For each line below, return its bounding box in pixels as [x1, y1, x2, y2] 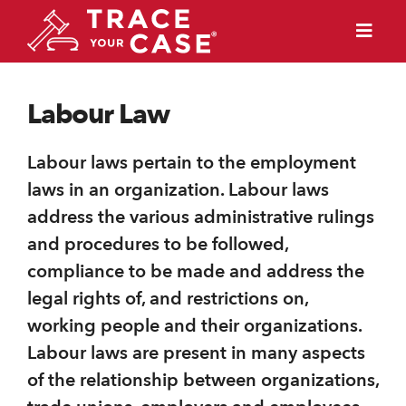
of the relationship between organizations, [27, 368, 379, 393]
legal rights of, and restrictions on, [27, 286, 308, 312]
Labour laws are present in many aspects [27, 341, 365, 366]
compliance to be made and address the [27, 259, 364, 285]
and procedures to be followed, [27, 232, 288, 257]
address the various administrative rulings [27, 205, 374, 230]
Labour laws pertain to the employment [27, 150, 356, 176]
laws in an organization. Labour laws [27, 178, 329, 203]
